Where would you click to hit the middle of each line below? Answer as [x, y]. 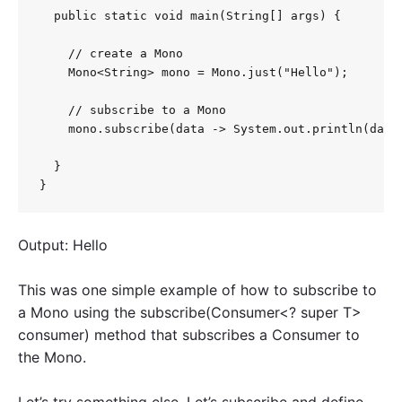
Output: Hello [63, 245]
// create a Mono [111, 54]
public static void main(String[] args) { [190, 16]
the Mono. [52, 357]
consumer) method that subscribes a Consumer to [189, 334]
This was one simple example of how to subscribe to [197, 289]
